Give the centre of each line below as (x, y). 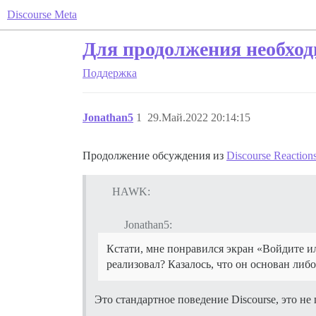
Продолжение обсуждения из (154, 156)
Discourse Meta (42, 14)
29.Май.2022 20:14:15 (199, 117)
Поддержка (110, 73)
